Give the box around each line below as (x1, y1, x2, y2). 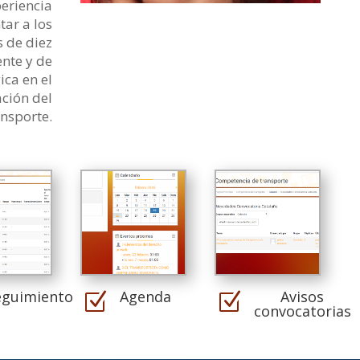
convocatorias (253, 301, 351, 321)
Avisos (280, 287, 325, 307)
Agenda (119, 287, 171, 307)
